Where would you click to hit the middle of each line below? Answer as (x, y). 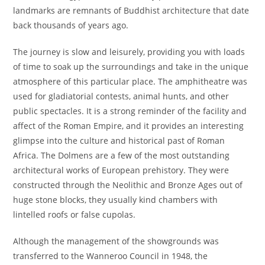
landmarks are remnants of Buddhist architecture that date (131, 10)
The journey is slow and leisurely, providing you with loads (129, 52)
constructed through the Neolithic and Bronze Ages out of (128, 185)
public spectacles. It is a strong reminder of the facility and (130, 111)
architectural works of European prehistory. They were (121, 170)
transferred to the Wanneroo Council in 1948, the (111, 256)
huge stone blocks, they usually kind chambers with (116, 200)
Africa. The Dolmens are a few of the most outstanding (122, 155)
